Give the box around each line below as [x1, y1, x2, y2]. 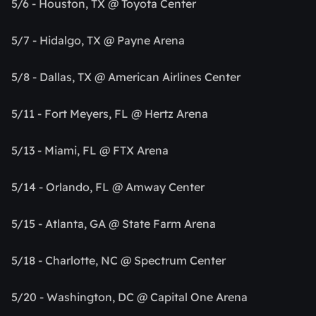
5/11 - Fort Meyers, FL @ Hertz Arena [11, 107, 208, 121]
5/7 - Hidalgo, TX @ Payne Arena [11, 33, 185, 48]
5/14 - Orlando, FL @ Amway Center [11, 180, 205, 195]
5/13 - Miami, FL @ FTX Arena [11, 143, 169, 158]
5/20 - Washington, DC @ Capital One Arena [11, 290, 248, 305]
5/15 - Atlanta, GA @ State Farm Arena [11, 217, 216, 231]
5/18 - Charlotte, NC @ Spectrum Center [11, 253, 226, 268]
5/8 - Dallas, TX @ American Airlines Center [11, 70, 241, 85]
